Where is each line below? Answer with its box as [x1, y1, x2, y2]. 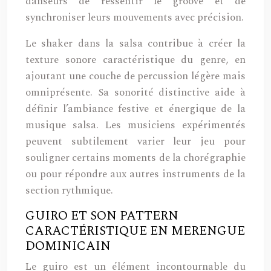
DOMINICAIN [25, 237, 111, 256]
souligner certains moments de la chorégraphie [25, 150, 246, 166]
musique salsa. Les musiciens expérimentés [25, 117, 246, 133]
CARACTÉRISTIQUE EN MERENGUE [25, 221, 245, 241]
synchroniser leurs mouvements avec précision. [25, 10, 244, 25]
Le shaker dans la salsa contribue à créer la [25, 36, 246, 51]
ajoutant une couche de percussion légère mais [25, 68, 246, 84]
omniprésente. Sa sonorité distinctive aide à [25, 85, 246, 100]
